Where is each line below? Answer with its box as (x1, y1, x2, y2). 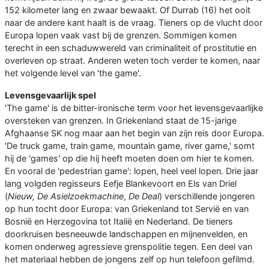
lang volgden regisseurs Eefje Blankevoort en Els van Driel (5, 178, 237, 189)
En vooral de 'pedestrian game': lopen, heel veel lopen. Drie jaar (5, 166, 258, 177)
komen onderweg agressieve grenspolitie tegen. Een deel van (5, 241, 252, 252)
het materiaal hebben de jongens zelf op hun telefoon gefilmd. (5, 254, 255, 265)
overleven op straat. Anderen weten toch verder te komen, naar (5, 55, 260, 66)
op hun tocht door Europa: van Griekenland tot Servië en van (5, 204, 249, 214)
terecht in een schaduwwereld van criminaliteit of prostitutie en (5, 43, 256, 53)
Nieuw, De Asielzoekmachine (8, 191, 124, 202)
